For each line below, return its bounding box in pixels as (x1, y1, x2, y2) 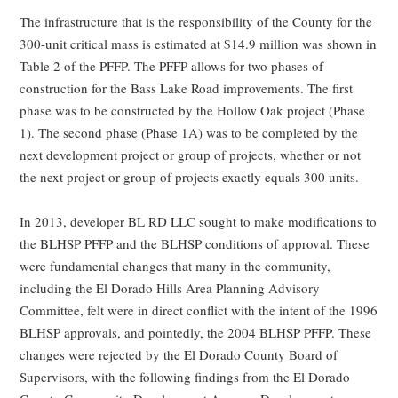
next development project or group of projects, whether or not (20, 146, 362, 164)
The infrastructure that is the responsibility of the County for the (20, 12, 373, 31)
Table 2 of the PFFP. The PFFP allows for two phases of (20, 57, 324, 76)
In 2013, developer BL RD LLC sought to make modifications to (20, 212, 378, 231)
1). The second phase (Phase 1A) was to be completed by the (20, 123, 359, 142)
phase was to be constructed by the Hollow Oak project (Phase (20, 101, 366, 120)
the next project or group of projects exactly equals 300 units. (20, 168, 360, 187)
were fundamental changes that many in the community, (20, 257, 331, 275)
